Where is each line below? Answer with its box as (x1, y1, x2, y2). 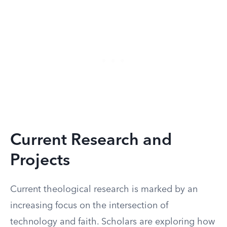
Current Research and (10, 133, 172, 149)
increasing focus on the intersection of (10, 201, 168, 210)
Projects (10, 153, 70, 169)
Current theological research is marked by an (10, 185, 198, 194)
